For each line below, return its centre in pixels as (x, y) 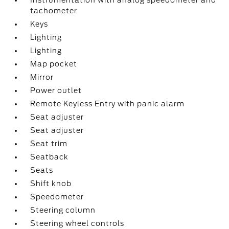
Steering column (63, 210)
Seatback (50, 157)
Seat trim (49, 144)
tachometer (54, 11)
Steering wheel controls (77, 223)
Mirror (42, 77)
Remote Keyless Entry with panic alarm (108, 104)
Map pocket (54, 64)
